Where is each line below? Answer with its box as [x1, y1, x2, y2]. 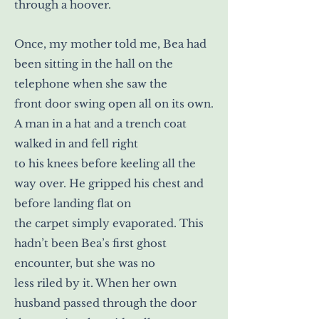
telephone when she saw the [14, 76, 167, 90]
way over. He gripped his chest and [14, 176, 204, 190]
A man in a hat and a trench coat [14, 116, 187, 130]
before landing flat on [14, 196, 131, 210]
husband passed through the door [14, 296, 197, 310]
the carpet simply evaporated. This [14, 216, 204, 230]
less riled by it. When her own [14, 276, 177, 290]
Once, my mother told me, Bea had [14, 36, 206, 51]
